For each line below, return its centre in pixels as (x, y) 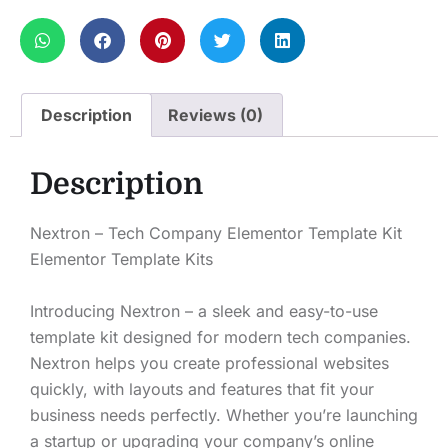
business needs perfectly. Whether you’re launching (224, 415)
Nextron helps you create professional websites (209, 363)
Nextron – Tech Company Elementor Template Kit (216, 233)
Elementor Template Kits (121, 259)
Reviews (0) (215, 115)
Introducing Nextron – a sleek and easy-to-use (204, 311)
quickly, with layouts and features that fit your (202, 389)
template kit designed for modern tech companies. (220, 337)
